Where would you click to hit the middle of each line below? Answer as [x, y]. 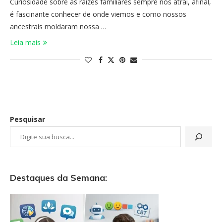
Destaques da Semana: [58, 178]
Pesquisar [28, 119]
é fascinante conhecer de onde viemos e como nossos [98, 14]
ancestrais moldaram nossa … [58, 27]
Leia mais [25, 42]
